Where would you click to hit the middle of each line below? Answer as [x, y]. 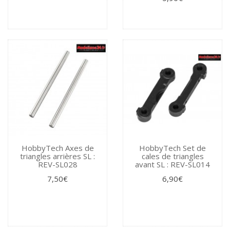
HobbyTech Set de [172, 148]
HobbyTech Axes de [57, 148]
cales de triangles [172, 156]
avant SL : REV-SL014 [172, 164]
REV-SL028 [57, 164]
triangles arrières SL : [57, 156]
